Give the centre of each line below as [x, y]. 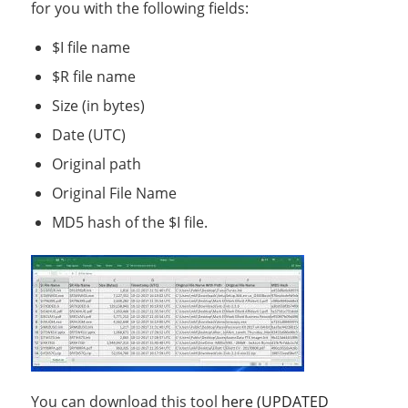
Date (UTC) [88, 134]
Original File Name [114, 193]
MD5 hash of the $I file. [129, 222]
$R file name [93, 76]
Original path [96, 163]
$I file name [91, 47]
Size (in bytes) [98, 105]
